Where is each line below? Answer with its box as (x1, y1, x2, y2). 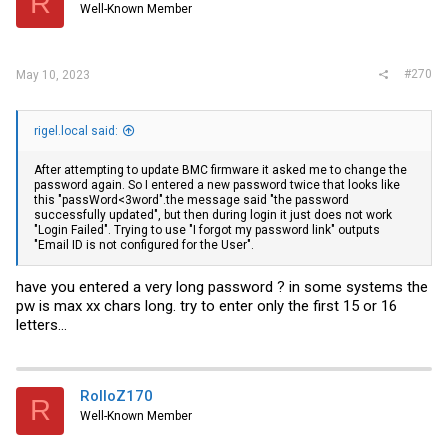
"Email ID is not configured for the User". (34, 238, 254, 253)
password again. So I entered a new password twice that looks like (34, 178, 400, 193)
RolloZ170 (80, 386, 153, 405)
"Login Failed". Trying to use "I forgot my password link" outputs (34, 223, 380, 238)
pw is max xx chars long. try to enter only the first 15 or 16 (16, 296, 397, 315)
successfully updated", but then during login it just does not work (34, 208, 392, 223)
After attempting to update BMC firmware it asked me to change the (34, 163, 407, 178)
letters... (16, 315, 67, 334)
